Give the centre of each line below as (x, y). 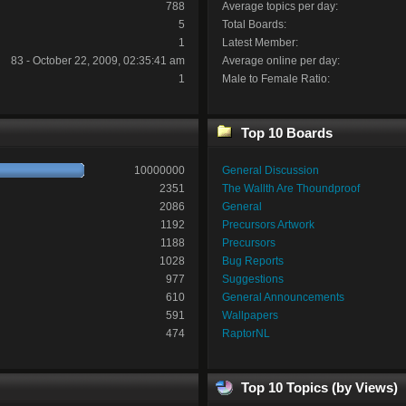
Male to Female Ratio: (275, 78)
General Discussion (270, 170)
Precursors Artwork (268, 225)
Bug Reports (252, 261)
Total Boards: (254, 24)
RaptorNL (246, 333)
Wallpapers (250, 315)
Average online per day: (280, 60)
